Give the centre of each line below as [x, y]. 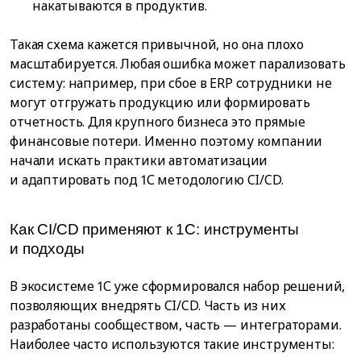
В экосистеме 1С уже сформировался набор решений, [178, 286]
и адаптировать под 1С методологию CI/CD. [147, 180]
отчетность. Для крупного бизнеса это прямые [158, 122]
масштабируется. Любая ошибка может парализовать [178, 64]
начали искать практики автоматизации [139, 161]
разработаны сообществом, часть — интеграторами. [176, 325]
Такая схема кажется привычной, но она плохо [157, 45]
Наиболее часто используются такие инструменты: [172, 344]
